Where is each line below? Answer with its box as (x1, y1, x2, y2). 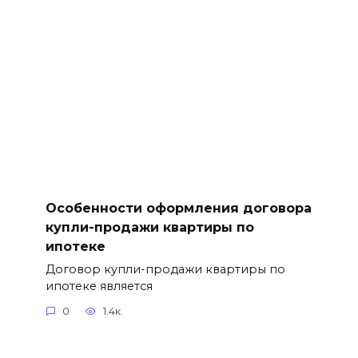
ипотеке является (45, 278, 153, 293)
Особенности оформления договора (45, 200, 312, 216)
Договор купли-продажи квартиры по (45, 261, 285, 276)
